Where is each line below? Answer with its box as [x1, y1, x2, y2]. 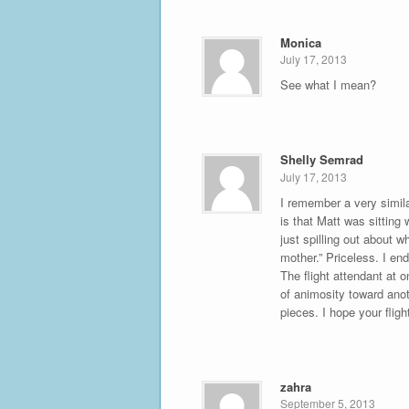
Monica [279, 33, 321, 51]
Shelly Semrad [279, 151, 363, 169]
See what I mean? [279, 76, 376, 94]
